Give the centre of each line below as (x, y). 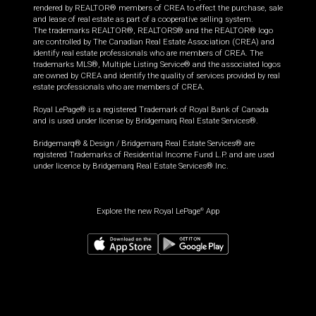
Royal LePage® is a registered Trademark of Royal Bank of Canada (151, 110)
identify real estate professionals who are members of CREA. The (148, 54)
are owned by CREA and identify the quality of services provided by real (157, 76)
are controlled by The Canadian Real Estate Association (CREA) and (154, 42)
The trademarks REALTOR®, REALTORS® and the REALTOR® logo (153, 31)
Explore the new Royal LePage (148, 212)
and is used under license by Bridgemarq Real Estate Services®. (146, 121)
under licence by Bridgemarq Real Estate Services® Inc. (131, 166)
